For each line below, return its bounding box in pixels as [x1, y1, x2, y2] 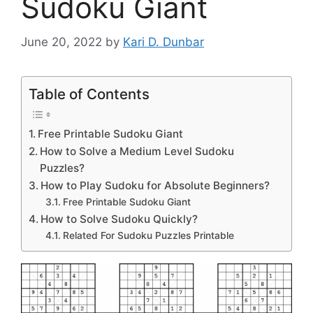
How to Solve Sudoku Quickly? [41, 212, 198, 226]
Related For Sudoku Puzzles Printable [62, 229, 234, 241]
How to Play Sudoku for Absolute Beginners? [41, 178, 270, 192]
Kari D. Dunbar [123, 34, 204, 49]
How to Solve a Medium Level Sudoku [40, 144, 235, 158]
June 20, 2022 [21, 34, 102, 49]
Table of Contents [29, 85, 150, 103]
